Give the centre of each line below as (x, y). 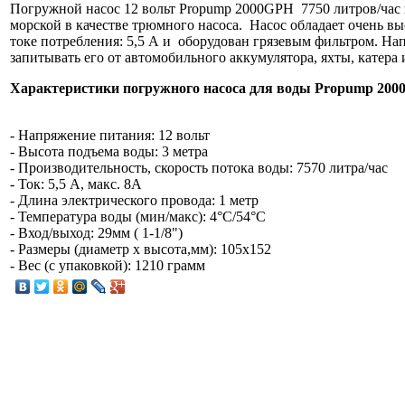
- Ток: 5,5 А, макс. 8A (76, 184)
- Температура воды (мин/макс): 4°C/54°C (138, 216)
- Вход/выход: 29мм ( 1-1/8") (96, 232)
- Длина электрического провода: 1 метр (134, 200)
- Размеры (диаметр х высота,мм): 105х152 (141, 249)
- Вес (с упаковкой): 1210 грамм (108, 265)
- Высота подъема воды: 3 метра (109, 151)
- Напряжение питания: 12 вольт (110, 135)
